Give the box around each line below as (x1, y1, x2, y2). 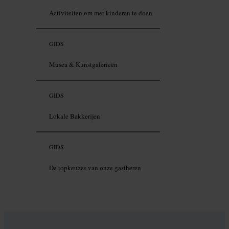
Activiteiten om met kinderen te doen (49, 8, 152, 18)
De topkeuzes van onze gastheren (49, 163, 141, 173)
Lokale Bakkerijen (49, 111, 100, 121)
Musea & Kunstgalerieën (49, 60, 118, 70)
